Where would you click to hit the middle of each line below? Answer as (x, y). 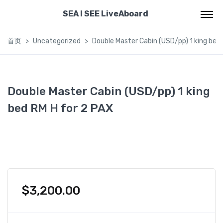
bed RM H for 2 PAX (60, 108)
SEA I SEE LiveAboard (105, 14)
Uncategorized (57, 41)
